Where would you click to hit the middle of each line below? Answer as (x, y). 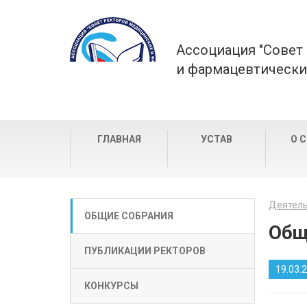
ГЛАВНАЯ (119, 139)
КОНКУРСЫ (111, 286)
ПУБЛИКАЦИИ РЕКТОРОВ (145, 251)
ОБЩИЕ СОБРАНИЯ (129, 216)
